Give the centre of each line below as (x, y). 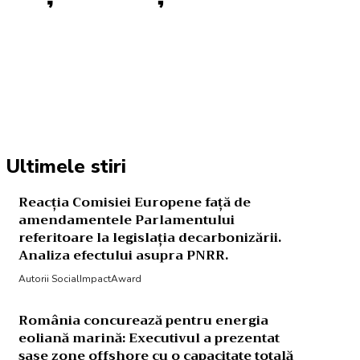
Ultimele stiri (65, 166)
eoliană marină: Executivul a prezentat (149, 338)
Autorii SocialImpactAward (80, 279)
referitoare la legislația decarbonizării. (149, 238)
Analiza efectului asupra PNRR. (123, 256)
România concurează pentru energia (143, 321)
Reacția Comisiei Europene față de (134, 202)
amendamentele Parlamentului (126, 220)
